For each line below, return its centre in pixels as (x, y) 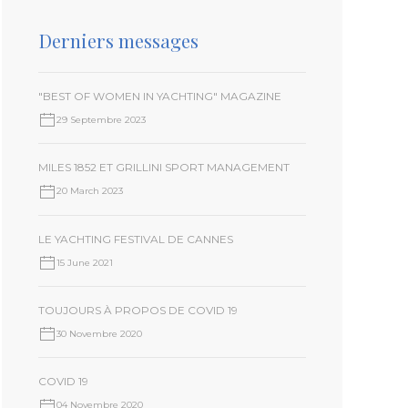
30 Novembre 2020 (100, 334)
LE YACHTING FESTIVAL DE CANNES (136, 239)
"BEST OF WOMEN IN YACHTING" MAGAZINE (160, 96)
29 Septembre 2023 (102, 120)
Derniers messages (119, 41)
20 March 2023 (90, 191)
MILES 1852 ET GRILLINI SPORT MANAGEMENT (164, 168)
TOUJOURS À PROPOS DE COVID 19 (138, 311)
